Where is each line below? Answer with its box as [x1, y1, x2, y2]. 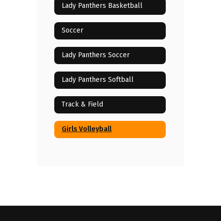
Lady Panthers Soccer [62, 51, 130, 59]
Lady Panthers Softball [62, 75, 134, 84]
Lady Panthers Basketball [62, 1, 143, 10]
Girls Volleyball [62, 125, 111, 133]
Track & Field [62, 100, 103, 109]
